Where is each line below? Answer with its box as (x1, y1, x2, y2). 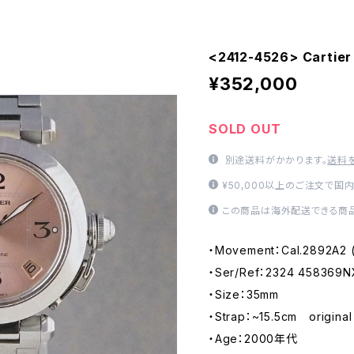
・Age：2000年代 (209, 332, 298, 346)
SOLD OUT (209, 121, 281, 137)
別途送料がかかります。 (221, 154, 328, 167)
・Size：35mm (209, 288, 279, 302)
